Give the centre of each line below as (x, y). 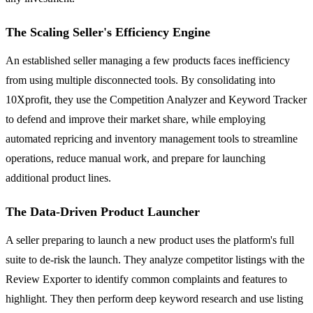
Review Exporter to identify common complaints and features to (146, 279)
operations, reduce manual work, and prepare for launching (136, 158)
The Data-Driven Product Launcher (103, 211)
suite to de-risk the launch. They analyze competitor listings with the (155, 259)
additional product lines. (58, 177)
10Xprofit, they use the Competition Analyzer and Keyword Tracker (156, 99)
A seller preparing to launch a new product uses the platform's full (150, 240)
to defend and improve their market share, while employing (136, 119)
